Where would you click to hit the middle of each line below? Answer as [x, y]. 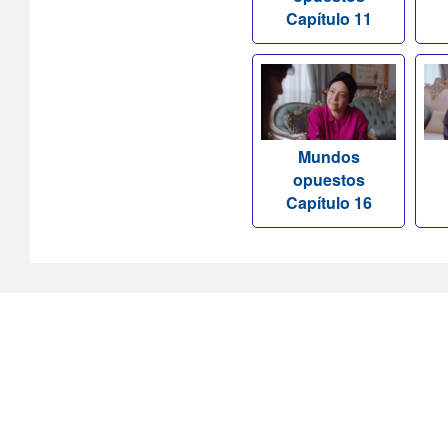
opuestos [328, 180]
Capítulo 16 [328, 203]
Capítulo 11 [328, 19]
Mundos [328, 157]
